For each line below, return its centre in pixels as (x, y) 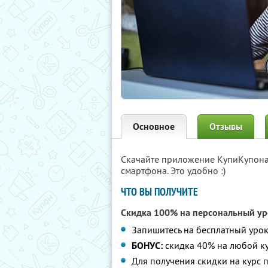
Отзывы (226, 127)
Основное (154, 127)
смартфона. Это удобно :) (173, 170)
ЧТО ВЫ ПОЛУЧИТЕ (159, 192)
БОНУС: (147, 246)
